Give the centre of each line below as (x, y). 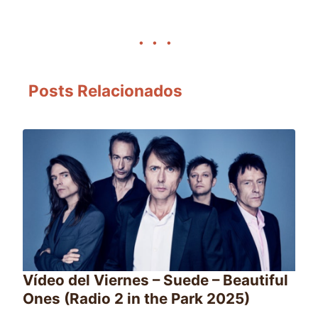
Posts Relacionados (105, 91)
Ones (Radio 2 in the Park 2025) (136, 298)
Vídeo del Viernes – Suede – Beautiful (155, 280)
